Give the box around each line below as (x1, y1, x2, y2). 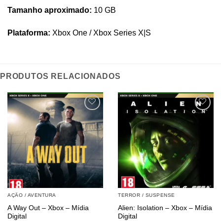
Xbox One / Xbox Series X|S (50, 28, 151, 37)
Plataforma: (7, 28, 50, 37)
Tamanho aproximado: (7, 6, 92, 15)
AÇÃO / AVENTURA (7, 192, 56, 198)
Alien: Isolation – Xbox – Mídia (118, 204, 212, 212)
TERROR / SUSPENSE (118, 192, 175, 198)
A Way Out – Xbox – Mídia (7, 204, 89, 212)
